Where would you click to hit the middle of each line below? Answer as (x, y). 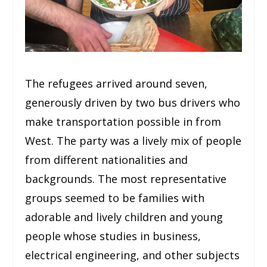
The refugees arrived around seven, (117, 84)
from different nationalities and (107, 160)
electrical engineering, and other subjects (133, 255)
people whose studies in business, (113, 236)
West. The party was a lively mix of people (133, 141)
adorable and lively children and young (124, 217)
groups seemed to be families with (115, 198)
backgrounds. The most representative (126, 179)
